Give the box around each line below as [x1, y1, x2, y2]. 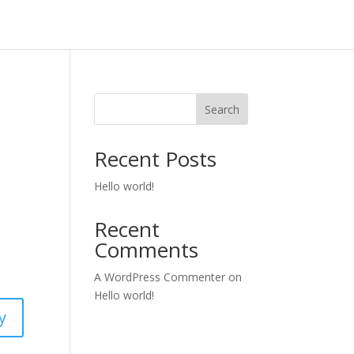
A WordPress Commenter [94, 269, 226, 284]
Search [204, 101, 239, 117]
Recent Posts [94, 145, 217, 173]
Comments [94, 235, 199, 264]
